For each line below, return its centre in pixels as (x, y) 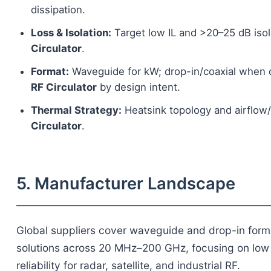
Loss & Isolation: (71, 33)
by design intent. (138, 87)
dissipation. (58, 10)
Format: (50, 72)
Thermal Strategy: (76, 110)
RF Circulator (64, 87)
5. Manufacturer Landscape (126, 184)
